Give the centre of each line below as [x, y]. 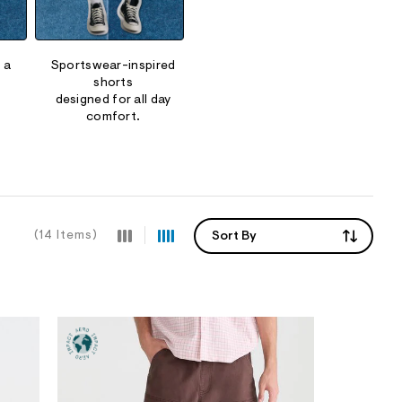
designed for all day [113, 101]
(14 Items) [66, 236]
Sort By [234, 236]
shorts [114, 84]
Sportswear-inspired [113, 67]
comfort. [113, 118]
